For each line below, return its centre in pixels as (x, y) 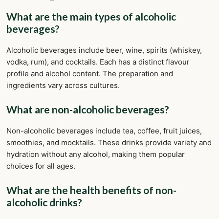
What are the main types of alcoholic (91, 16)
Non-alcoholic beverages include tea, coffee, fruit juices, (104, 131)
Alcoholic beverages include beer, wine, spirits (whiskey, (104, 50)
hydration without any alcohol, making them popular (96, 154)
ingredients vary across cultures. (63, 85)
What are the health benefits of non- (91, 190)
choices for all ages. (41, 166)
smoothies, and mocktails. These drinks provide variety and (109, 142)
